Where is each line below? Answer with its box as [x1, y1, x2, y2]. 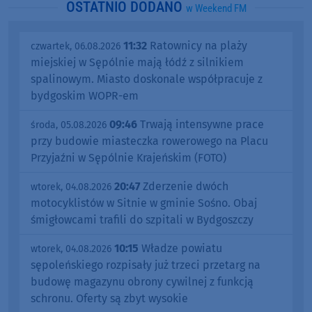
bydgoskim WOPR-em [31, 89, 139, 103]
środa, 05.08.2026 [31, 119, 107, 132]
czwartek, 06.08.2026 [31, 40, 120, 53]
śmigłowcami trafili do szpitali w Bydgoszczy [31, 213, 253, 227]
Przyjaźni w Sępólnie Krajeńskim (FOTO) [31, 151, 226, 165]
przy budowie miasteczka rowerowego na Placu [31, 134, 268, 148]
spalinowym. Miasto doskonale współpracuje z [31, 72, 263, 86]
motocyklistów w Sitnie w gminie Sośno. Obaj [31, 196, 257, 210]
